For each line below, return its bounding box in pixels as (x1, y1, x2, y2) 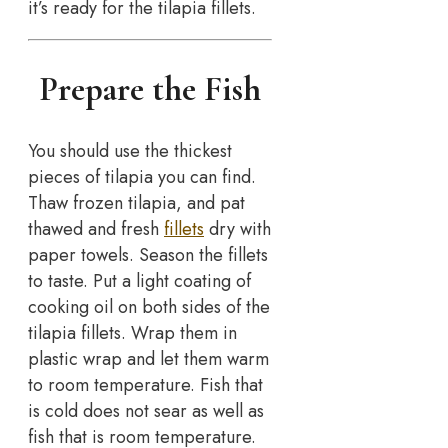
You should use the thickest (28, 138, 232, 165)
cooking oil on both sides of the (28, 294, 270, 321)
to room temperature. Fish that (28, 372, 263, 399)
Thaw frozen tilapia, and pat (28, 190, 245, 217)
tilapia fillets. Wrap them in (28, 320, 237, 347)
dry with (204, 216, 271, 243)
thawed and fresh (28, 216, 164, 243)
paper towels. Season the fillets (28, 242, 268, 269)
